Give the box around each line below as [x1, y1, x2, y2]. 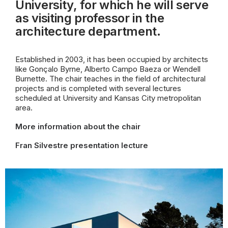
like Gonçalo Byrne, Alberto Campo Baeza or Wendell [15, 64, 201, 74]
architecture [15, 24, 85, 39]
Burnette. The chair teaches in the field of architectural [15, 74, 206, 83]
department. [85, 24, 161, 39]
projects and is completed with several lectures [15, 83, 181, 93]
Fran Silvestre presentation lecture [15, 140, 148, 150]
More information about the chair [15, 122, 140, 131]
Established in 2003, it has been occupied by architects [15, 54, 208, 64]
